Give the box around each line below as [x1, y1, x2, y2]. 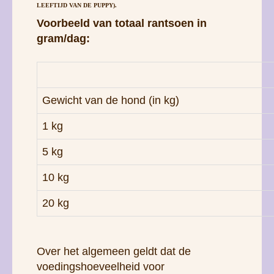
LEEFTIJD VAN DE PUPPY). [37, 1, 117, 9]
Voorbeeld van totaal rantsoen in [37, 17, 207, 29]
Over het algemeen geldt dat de [37, 245, 191, 257]
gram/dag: [37, 32, 90, 45]
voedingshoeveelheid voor [37, 260, 165, 273]
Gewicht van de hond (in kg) [42, 94, 179, 106]
